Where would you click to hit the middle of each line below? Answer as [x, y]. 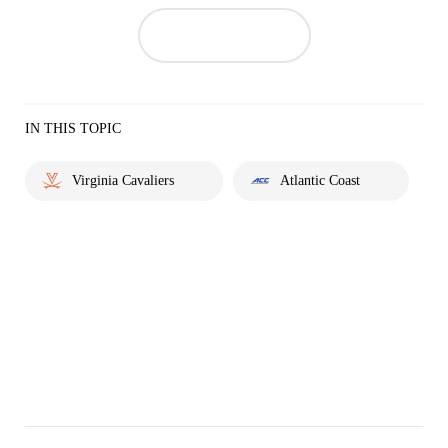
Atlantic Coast [320, 180]
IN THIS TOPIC [73, 128]
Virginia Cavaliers [123, 180]
